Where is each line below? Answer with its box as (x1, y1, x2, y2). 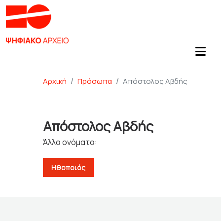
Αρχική (42, 76, 67, 86)
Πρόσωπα (77, 76, 112, 86)
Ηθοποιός (51, 163, 85, 172)
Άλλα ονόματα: (42, 137, 97, 147)
